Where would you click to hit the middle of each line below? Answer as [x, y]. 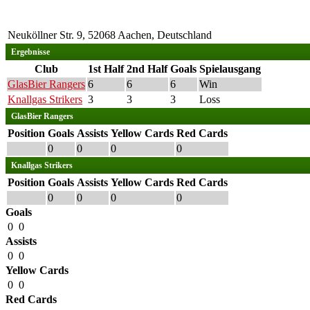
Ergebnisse [30, 52]
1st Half [106, 69]
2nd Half [147, 69]
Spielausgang [230, 69]
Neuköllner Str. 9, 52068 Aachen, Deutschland [110, 35]
